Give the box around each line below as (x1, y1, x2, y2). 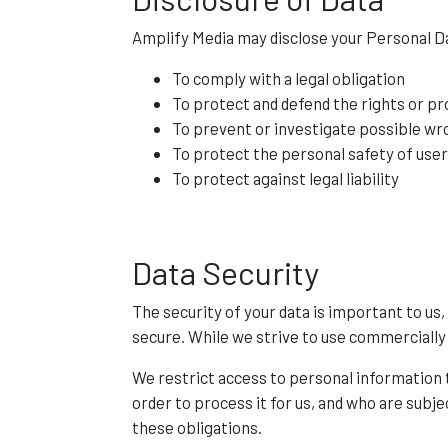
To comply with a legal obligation (172, 68, 405, 88)
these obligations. (132, 417, 262, 437)
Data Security (132, 253, 319, 291)
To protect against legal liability (172, 168, 399, 188)
